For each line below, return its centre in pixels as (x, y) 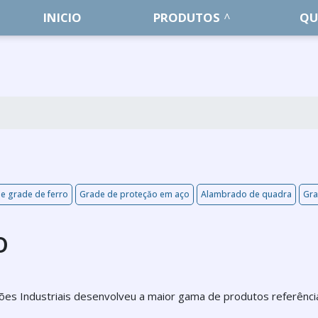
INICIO (63, 17)
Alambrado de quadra (246, 194)
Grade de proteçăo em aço (135, 194)
